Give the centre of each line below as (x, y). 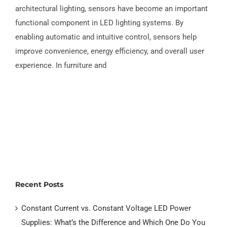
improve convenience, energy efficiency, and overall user (110, 51)
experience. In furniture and (61, 66)
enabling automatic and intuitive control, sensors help (106, 37)
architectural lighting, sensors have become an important (111, 9)
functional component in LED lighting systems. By (99, 23)
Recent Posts (39, 185)
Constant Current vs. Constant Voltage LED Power (106, 209)
